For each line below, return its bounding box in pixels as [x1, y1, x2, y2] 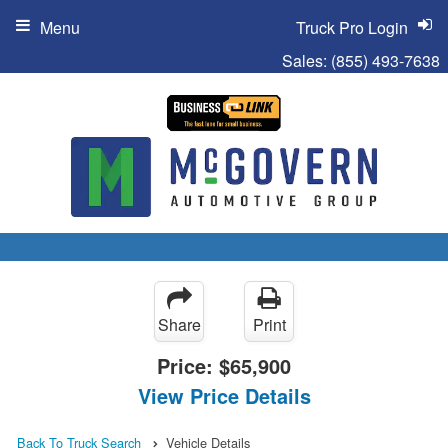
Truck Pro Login [296, 16, 408, 39]
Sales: [282, 49, 331, 72]
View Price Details [137, 380, 311, 410]
